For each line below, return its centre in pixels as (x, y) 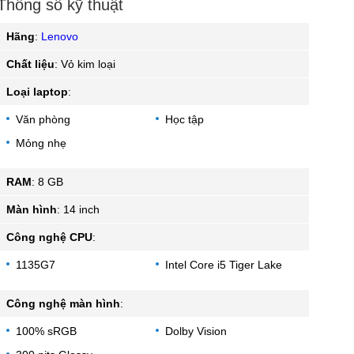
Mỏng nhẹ (41, 143)
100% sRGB (46, 331)
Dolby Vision (196, 331)
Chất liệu (30, 64)
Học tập (184, 119)
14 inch (81, 209)
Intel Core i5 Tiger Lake (223, 264)
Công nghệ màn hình (63, 303)
